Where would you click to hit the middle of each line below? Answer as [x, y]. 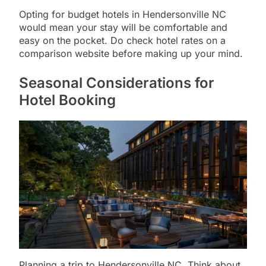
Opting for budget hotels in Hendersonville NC [123, 15]
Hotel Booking [67, 100]
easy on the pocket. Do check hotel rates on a [122, 41]
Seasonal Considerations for [117, 83]
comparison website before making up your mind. [131, 54]
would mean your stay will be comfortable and [123, 28]
